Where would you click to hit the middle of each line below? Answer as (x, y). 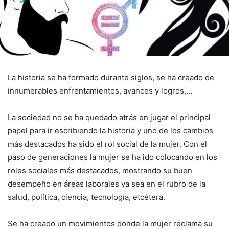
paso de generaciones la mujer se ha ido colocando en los (112, 157)
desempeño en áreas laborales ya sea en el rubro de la (107, 184)
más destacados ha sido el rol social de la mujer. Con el (107, 144)
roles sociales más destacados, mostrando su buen (100, 170)
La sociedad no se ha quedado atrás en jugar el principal (109, 117)
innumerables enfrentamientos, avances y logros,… (100, 91)
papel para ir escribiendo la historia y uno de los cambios (110, 131)
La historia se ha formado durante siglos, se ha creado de (111, 77)
